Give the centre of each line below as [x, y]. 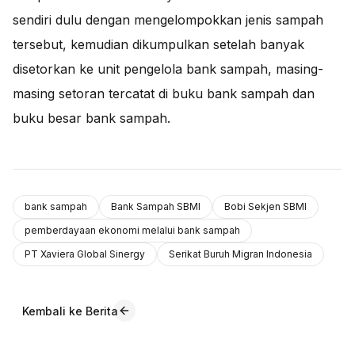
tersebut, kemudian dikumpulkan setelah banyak [158, 44]
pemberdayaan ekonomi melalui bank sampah [132, 230]
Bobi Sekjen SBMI [265, 206]
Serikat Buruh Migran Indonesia [240, 254]
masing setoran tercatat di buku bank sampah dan [164, 94]
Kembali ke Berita [70, 311]
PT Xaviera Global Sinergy [85, 254]
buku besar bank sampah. [92, 118]
